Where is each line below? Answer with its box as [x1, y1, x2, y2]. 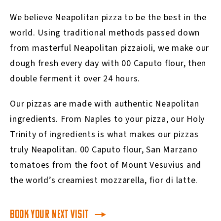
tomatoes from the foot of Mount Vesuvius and [10, 159, 201, 172]
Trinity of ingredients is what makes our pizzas [10, 128, 199, 141]
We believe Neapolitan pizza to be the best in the [10, 11, 207, 24]
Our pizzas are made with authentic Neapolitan [10, 98, 199, 110]
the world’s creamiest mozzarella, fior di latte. [10, 174, 198, 187]
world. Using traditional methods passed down [10, 27, 200, 39]
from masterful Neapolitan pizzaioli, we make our [10, 42, 209, 55]
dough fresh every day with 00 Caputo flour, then [10, 57, 206, 70]
